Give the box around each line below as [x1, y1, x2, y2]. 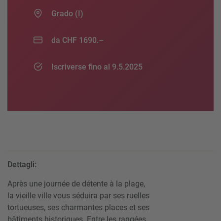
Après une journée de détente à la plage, [7, 179, 145, 189]
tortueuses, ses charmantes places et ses [7, 203, 149, 213]
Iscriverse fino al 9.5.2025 [51, 62, 143, 72]
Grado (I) [51, 9, 83, 19]
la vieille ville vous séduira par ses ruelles [7, 191, 149, 201]
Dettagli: [7, 160, 37, 170]
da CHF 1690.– [51, 36, 104, 45]
